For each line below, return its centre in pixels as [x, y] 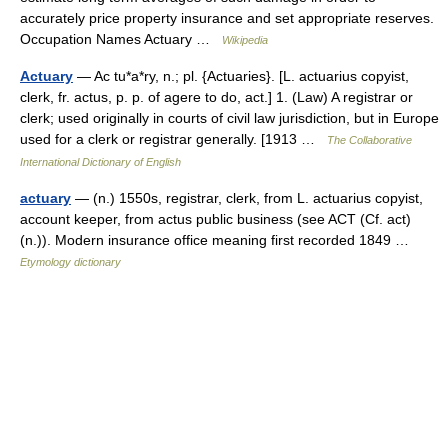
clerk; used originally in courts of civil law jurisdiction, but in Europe [229, 118]
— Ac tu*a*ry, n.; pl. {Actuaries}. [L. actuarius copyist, [241, 76]
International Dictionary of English [100, 162]
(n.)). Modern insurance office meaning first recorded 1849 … [218, 240]
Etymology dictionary [70, 262]
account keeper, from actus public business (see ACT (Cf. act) [215, 219]
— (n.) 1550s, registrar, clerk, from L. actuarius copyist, [247, 198]
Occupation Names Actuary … [121, 39]
